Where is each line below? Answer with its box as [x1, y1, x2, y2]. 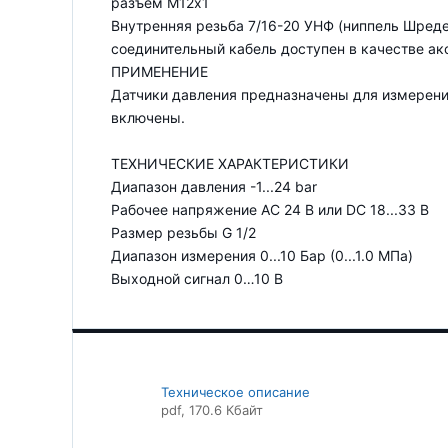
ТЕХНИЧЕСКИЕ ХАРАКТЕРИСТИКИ [111, 155, 349, 172]
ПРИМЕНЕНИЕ [111, 63, 208, 80]
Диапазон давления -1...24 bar [111, 178, 317, 195]
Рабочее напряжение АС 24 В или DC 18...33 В [111, 201, 429, 218]
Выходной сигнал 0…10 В [111, 270, 283, 287]
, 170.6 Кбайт [181, 402, 263, 418]
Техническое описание [161, 384, 310, 400]
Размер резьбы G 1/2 [111, 224, 256, 241]
